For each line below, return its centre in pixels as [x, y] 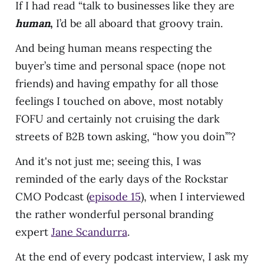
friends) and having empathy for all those [117, 83]
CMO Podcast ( [52, 196]
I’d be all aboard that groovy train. [139, 23]
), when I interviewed [193, 196]
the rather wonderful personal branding [114, 214]
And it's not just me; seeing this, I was [108, 161]
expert [33, 232]
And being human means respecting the [113, 48]
